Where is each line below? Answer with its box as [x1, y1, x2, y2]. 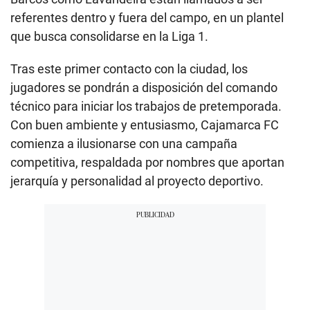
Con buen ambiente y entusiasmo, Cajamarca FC [10, 117, 279, 132]
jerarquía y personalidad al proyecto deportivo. [10, 173, 264, 188]
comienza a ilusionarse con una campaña [10, 136, 237, 151]
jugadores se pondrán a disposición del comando [10, 80, 277, 95]
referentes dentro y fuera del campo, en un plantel [10, 10, 284, 25]
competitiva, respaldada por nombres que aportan [10, 154, 284, 170]
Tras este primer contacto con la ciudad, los [10, 61, 248, 76]
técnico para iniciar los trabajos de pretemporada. [10, 98, 282, 113]
